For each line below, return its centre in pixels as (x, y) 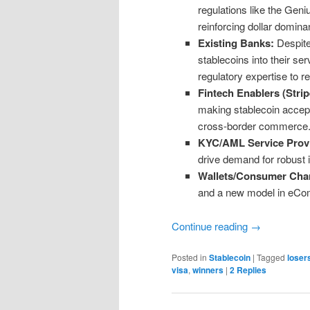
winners (208, 270)
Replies (250, 270)
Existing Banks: (236, 43)
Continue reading (211, 226)
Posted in (189, 257)
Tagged (271, 257)
